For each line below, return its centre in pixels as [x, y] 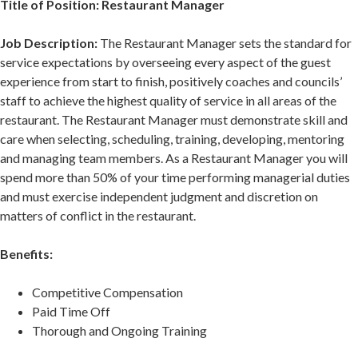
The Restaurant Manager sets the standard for [225, 43]
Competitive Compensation [109, 292]
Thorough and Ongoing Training [121, 331]
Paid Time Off [72, 312]
